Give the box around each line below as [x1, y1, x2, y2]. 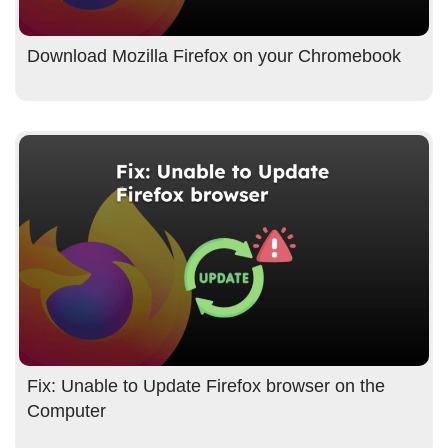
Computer [27, 401, 106, 422]
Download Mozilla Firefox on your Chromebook [27, 46, 401, 67]
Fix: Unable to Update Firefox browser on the [27, 376, 385, 397]
